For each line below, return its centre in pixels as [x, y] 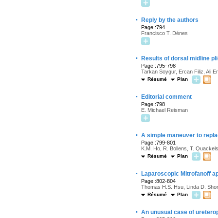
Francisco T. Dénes [164, 33]
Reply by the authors [170, 20]
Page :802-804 [158, 181]
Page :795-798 [158, 66]
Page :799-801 [158, 143]
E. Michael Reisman [164, 110]
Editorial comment [166, 97]
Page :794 [153, 27]
